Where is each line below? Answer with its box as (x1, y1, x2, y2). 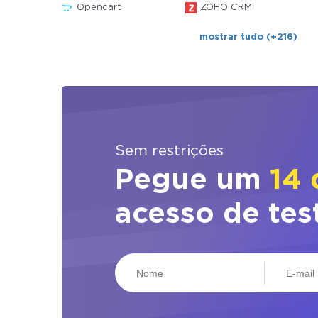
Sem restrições (115, 145, 224, 158)
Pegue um (115, 168, 270, 193)
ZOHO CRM (199, 4, 252, 11)
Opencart (77, 4, 121, 11)
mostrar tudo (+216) (199, 33, 298, 41)
